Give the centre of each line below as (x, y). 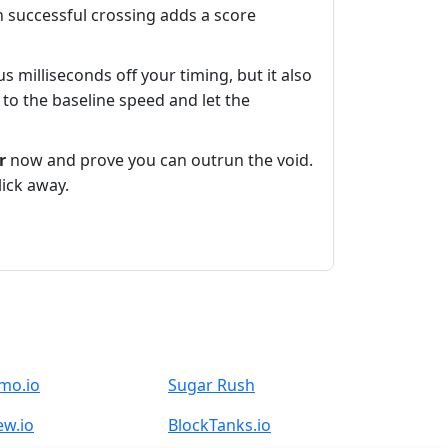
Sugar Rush (211, 385)
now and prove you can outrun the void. (159, 160)
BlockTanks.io (219, 425)
